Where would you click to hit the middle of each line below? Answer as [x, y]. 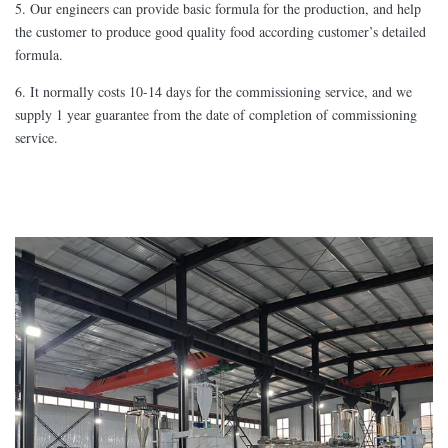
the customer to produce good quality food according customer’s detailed [220, 31]
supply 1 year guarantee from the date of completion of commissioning [216, 114]
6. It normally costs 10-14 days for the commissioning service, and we [213, 91]
